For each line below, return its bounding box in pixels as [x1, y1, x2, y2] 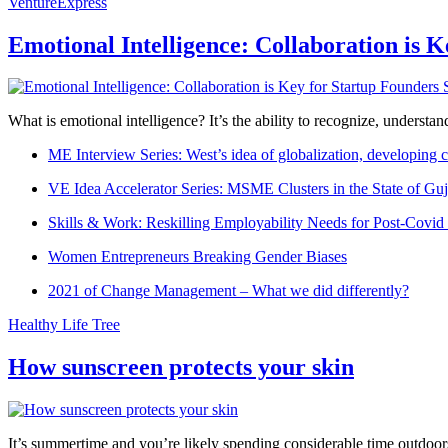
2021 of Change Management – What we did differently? [48, 282, 409, 300]
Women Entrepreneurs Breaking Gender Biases [48, 248, 347, 266]
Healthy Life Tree [8, 316, 120, 334]
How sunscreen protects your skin [8, 354, 354, 381]
